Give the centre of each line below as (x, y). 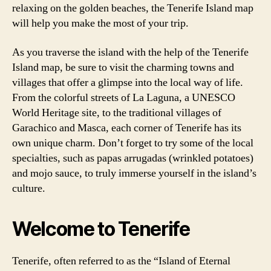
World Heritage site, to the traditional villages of (117, 113)
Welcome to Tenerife (101, 229)
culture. (29, 188)
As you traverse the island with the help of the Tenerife (130, 52)
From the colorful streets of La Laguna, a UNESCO (124, 97)
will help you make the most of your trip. (100, 23)
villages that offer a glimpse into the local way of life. (128, 82)
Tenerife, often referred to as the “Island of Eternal (121, 261)
